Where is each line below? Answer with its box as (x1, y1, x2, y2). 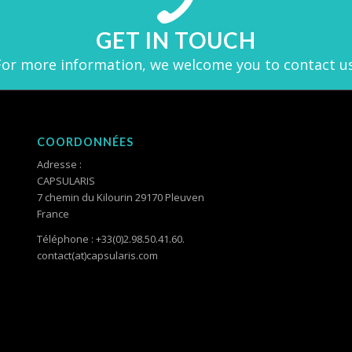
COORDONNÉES (36, 134, 134, 148)
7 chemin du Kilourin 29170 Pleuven (36, 189, 204, 204)
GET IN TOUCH (96, 27, 256, 53)
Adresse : (36, 156, 82, 171)
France (36, 206, 69, 221)
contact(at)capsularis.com (36, 247, 158, 262)
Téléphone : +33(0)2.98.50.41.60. (36, 231, 185, 246)
